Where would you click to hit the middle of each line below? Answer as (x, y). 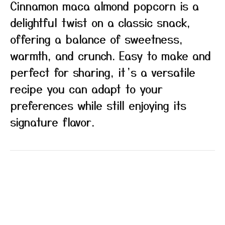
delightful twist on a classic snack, (100, 22)
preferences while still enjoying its (98, 105)
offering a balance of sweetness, (96, 39)
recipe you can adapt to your (86, 88)
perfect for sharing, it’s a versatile (103, 72)
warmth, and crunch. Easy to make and (110, 55)
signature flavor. (52, 122)
